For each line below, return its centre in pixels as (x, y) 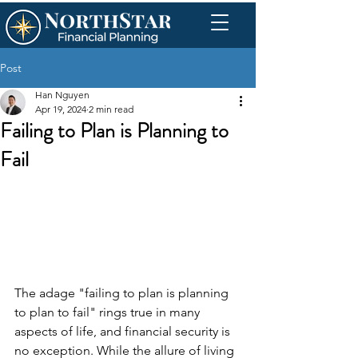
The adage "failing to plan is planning (123, 293)
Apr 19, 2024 (61, 109)
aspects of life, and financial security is (124, 332)
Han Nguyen (62, 95)
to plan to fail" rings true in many (109, 312)
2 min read (111, 109)
